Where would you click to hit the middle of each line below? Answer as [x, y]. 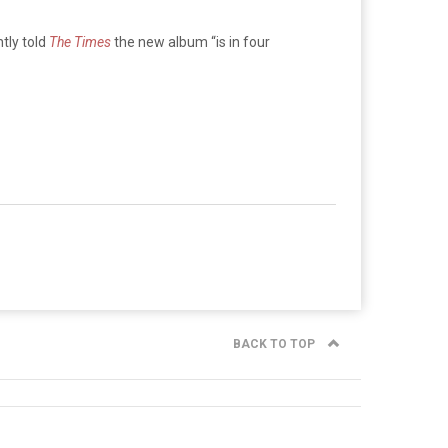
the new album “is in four [190, 41]
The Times [80, 41]
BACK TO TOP [275, 344]
